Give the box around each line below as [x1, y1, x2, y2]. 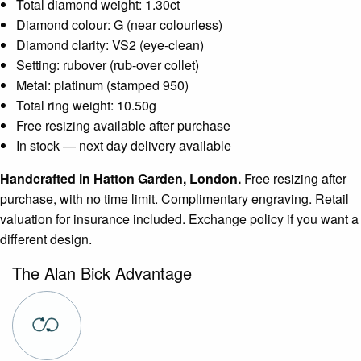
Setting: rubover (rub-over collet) [16, 56, 199, 75]
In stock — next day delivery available [16, 136, 231, 156]
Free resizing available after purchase [16, 116, 230, 135]
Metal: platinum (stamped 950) [16, 76, 189, 95]
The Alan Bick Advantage [12, 261, 192, 285]
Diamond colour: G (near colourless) [16, 15, 222, 35]
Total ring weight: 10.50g [16, 96, 156, 115]
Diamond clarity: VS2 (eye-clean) [16, 35, 204, 55]
